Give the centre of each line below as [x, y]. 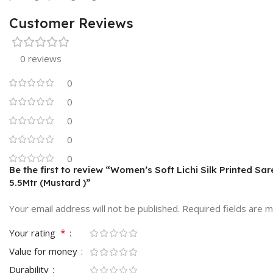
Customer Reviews [71, 23]
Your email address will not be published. [94, 208]
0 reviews [41, 58]
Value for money [44, 251]
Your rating [35, 232]
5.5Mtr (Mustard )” [50, 182]
